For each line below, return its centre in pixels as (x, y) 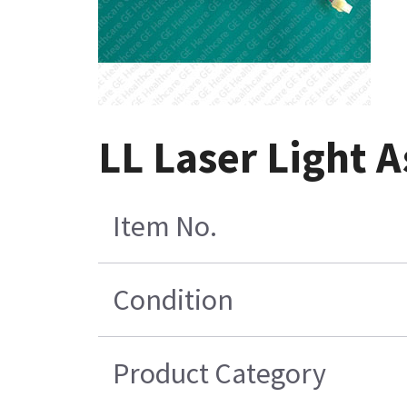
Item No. (164, 226)
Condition (173, 299)
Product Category (219, 373)
